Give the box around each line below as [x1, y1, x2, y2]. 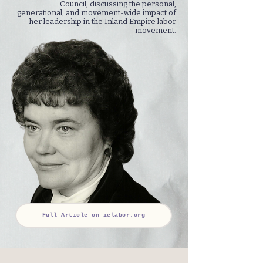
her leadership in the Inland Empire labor [29, 16, 176, 26]
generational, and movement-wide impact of [17, 8, 176, 17]
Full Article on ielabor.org [42, 212, 146, 219]
